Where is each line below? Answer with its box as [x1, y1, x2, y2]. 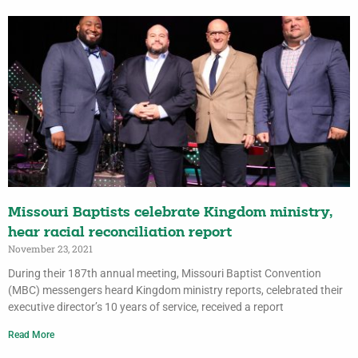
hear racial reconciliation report [8, 225, 232, 241]
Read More [8, 329, 54, 341]
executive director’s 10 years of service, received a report [8, 300, 284, 314]
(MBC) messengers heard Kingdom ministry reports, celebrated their [8, 284, 343, 297]
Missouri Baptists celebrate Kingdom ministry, [8, 205, 332, 221]
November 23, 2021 [8, 242, 93, 256]
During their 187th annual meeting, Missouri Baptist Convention [8, 267, 321, 280]
